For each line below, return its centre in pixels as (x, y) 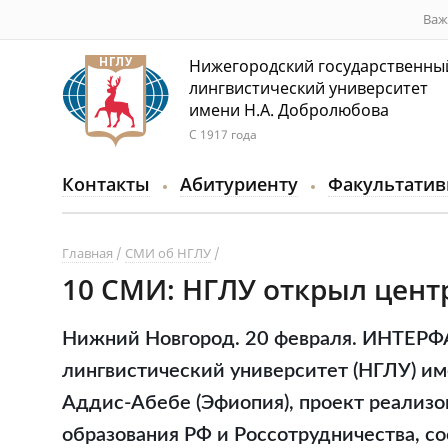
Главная (87, 253)
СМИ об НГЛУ (168, 253)
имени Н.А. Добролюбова (289, 110)
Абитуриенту (239, 184)
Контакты (106, 184)
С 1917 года (223, 134)
